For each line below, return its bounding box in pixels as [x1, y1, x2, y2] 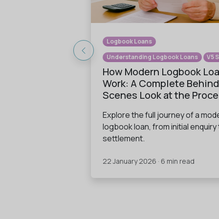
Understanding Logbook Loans [106, 53, 198, 62]
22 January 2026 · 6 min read [103, 156, 195, 166]
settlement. [103, 133, 145, 144]
